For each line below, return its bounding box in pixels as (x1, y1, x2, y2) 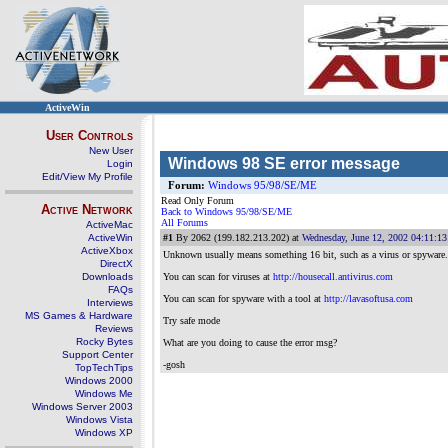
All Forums (161, 217, 208, 228)
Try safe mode (163, 315, 220, 326)
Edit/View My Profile (42, 171, 133, 182)
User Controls (46, 128, 133, 143)
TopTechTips (75, 362, 133, 373)
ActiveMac (86, 219, 133, 230)
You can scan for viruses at (163, 271, 273, 282)
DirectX (100, 258, 133, 269)
